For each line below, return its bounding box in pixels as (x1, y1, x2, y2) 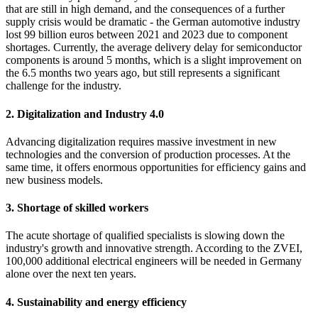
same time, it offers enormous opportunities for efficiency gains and (6, 160, 306, 173)
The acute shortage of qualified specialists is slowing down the (6, 229, 285, 242)
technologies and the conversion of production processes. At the (6, 148, 290, 160)
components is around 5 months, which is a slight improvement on (6, 54, 302, 67)
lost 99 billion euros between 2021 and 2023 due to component (6, 28, 287, 41)
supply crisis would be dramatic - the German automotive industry (6, 16, 300, 28)
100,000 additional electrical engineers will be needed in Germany (6, 255, 302, 268)
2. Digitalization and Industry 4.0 (6, 107, 164, 120)
